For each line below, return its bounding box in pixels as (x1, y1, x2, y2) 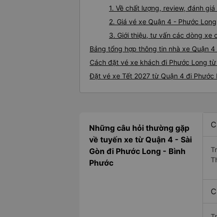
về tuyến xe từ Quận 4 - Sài (89, 135, 192, 145)
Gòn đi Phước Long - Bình (89, 146, 186, 156)
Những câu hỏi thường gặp (89, 123, 189, 133)
